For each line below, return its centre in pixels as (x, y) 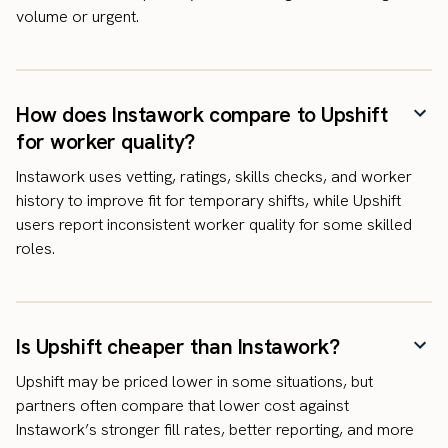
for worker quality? (105, 142)
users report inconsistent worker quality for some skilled (214, 225)
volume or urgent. (77, 17)
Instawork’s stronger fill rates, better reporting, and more (215, 430)
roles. (35, 249)
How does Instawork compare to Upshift (202, 115)
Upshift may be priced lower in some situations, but (194, 382)
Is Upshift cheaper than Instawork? (178, 347)
